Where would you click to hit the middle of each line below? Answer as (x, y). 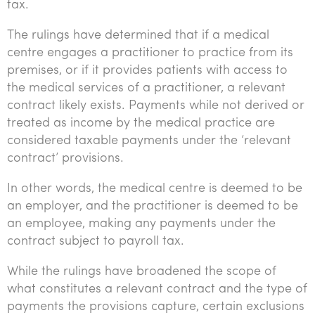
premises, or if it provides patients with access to (147, 71)
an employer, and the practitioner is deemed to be (153, 206)
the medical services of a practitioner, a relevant (146, 88)
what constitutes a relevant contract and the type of (157, 289)
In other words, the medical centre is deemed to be (155, 189)
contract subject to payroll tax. (96, 242)
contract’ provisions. (65, 159)
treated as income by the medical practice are (141, 123)
